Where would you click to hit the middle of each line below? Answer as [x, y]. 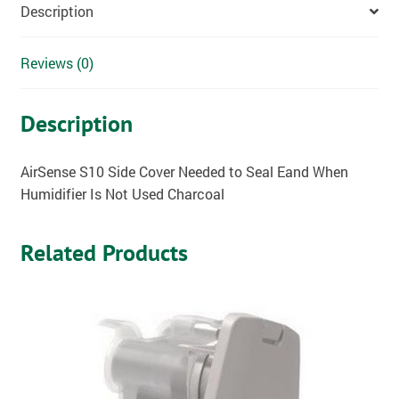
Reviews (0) [57, 63]
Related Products [104, 253]
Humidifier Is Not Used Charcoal [122, 193]
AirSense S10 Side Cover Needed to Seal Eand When [184, 171]
